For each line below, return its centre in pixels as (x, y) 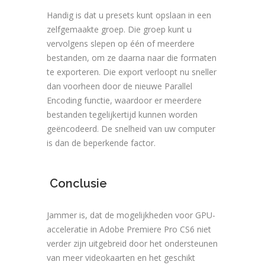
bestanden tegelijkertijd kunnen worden (122, 114)
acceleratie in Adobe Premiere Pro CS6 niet (129, 229)
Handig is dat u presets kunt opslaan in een (129, 15)
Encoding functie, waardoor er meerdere (124, 100)
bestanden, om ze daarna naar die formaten (132, 57)
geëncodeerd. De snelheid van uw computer (131, 128)
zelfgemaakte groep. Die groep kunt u (119, 29)
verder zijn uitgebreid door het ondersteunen (132, 243)
